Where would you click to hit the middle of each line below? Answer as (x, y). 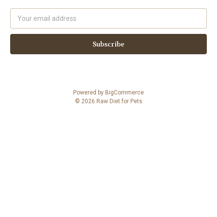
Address (23, 23)
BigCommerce (124, 92)
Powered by (89, 92)
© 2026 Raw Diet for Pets (108, 101)
